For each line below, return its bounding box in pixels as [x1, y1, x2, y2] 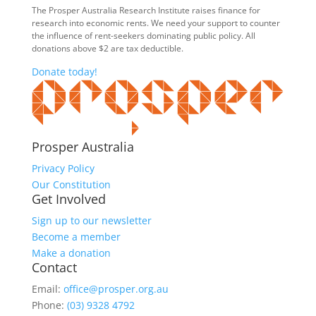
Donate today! [31, 65, 97, 78]
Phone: [31, 298, 67, 312]
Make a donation [31, 245, 111, 260]
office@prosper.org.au [63, 281, 169, 296]
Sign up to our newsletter [31, 213, 152, 227]
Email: [31, 281, 63, 296]
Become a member [31, 229, 121, 243]
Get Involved [31, 190, 106, 207]
